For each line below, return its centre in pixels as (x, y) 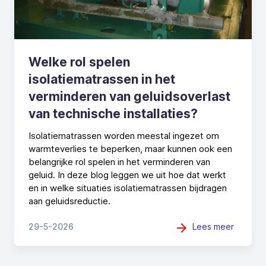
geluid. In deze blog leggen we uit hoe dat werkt (127, 175)
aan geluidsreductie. (69, 201)
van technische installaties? (113, 113)
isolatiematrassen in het (102, 79)
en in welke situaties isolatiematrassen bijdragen (128, 188)
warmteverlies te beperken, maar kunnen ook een (130, 148)
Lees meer (213, 226)
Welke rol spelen (79, 62)
